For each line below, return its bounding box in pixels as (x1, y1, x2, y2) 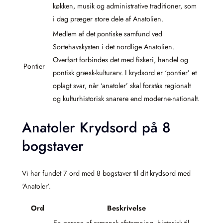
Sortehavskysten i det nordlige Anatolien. (53, 42, 174, 52)
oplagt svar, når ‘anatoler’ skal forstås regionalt (53, 81, 191, 91)
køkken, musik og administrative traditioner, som (53, 1, 197, 11)
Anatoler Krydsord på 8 (22, 117, 170, 138)
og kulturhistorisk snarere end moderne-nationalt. (53, 94, 200, 104)
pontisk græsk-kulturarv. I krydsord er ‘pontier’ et (53, 68, 197, 78)
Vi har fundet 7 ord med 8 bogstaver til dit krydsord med (22, 168, 191, 179)
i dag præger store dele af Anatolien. (53, 14, 163, 24)
